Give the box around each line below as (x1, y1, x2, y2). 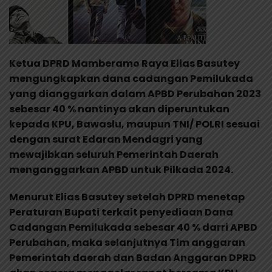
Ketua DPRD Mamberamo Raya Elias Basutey (9, 56, 240, 71)
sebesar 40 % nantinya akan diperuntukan (9, 102, 229, 117)
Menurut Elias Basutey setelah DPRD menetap (9, 190, 245, 205)
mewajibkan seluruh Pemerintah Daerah (9, 148, 219, 162)
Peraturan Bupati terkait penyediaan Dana (9, 205, 233, 220)
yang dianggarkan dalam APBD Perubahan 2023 (9, 87, 261, 101)
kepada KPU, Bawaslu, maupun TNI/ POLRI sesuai (9, 117, 260, 132)
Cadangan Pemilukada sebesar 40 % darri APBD (9, 220, 257, 235)
